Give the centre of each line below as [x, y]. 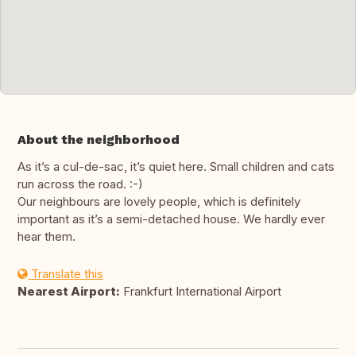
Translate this [66, 274]
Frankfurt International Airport [201, 292]
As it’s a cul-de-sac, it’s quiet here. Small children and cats [176, 167]
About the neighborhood [99, 140]
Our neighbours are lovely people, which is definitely [159, 202]
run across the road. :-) [80, 184]
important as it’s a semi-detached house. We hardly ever [171, 219]
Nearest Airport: [69, 292]
